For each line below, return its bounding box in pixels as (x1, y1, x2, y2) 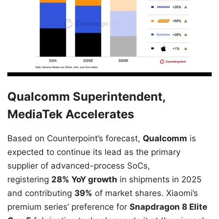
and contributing (7, 188, 74, 198)
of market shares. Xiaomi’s (92, 188, 198, 198)
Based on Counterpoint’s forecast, (7, 133, 143, 144)
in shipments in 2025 (117, 175, 201, 185)
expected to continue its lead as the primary (7, 147, 180, 157)
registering (7, 175, 51, 185)
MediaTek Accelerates (7, 107, 134, 122)
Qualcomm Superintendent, (7, 89, 165, 104)
